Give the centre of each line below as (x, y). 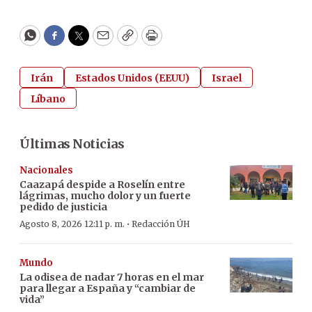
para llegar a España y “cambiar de (108, 288)
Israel (227, 78)
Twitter (101, 42)
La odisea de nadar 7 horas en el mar (112, 277)
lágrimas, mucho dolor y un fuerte (105, 195)
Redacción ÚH (161, 224)
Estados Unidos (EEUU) (132, 78)
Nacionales (46, 170)
